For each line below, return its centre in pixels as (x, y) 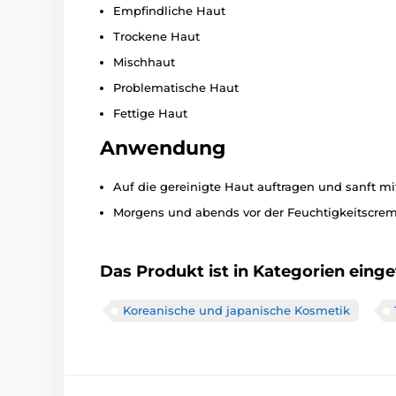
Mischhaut (144, 62)
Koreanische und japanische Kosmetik (236, 311)
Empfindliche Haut (169, 11)
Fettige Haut (150, 114)
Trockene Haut (156, 37)
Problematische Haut (176, 88)
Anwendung (163, 148)
